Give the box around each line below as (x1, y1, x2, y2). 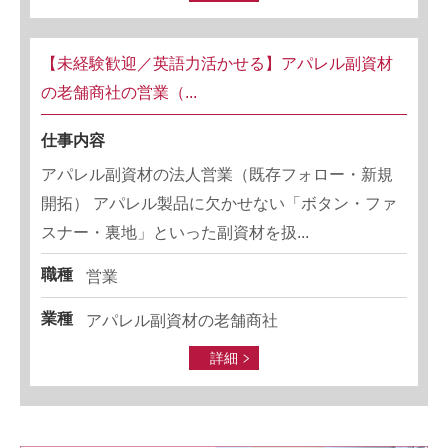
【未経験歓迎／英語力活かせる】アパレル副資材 (41, 55, 393, 72)
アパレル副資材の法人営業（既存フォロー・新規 (41, 166, 393, 183)
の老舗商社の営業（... (41, 84, 197, 101)
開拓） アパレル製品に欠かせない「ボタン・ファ (41, 195, 397, 212)
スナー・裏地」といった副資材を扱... (41, 224, 309, 241)
